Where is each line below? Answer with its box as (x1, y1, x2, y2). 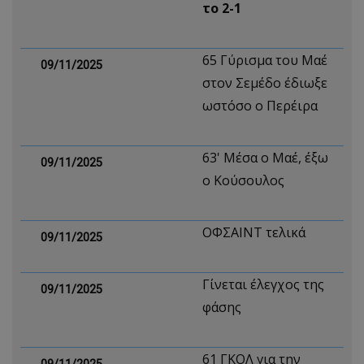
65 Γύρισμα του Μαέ (202, 51, 327, 69)
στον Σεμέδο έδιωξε (202, 74, 327, 92)
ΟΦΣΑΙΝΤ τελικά (202, 223, 305, 241)
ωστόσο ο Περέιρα (202, 97, 318, 115)
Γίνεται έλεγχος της (202, 275, 324, 293)
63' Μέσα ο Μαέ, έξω (202, 149, 328, 167)
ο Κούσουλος (202, 171, 284, 189)
